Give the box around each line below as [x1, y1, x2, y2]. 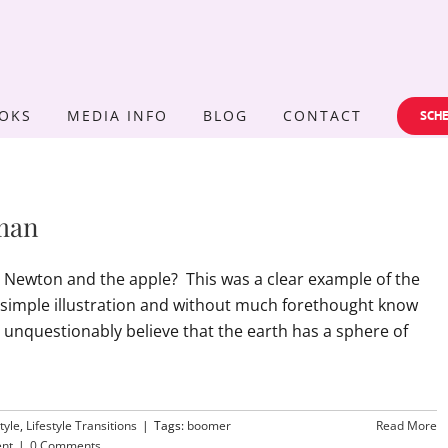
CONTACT [283, 105, 362, 125]
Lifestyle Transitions [26, 417, 137, 434]
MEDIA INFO [67, 105, 168, 125]
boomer [187, 417, 231, 434]
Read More [375, 417, 437, 434]
